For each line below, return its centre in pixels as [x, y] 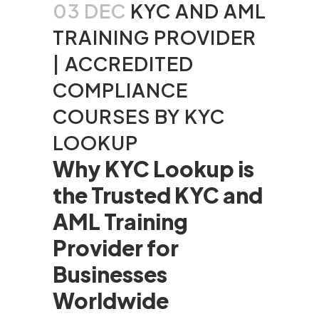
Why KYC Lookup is [153, 169]
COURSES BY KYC [139, 116]
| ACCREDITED [123, 63]
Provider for [116, 248]
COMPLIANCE [120, 90]
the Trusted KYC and [158, 195]
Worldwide [111, 300]
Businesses [110, 274]
